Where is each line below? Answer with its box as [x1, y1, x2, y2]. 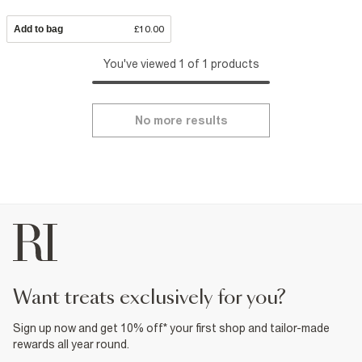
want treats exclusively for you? [32, 288, 286, 309]
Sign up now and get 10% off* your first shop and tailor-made [13, 322, 330, 335]
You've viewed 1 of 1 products [103, 57, 259, 71]
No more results [134, 114, 228, 128]
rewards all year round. [13, 338, 129, 351]
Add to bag [14, 23, 63, 36]
